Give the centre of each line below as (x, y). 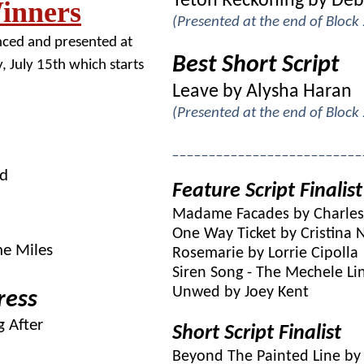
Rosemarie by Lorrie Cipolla (265, 253)
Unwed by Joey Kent (240, 292)
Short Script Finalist (257, 334)
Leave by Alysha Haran (262, 92)
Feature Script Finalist (267, 191)
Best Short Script (256, 65)
